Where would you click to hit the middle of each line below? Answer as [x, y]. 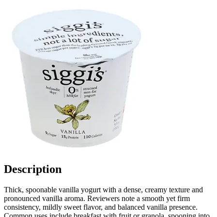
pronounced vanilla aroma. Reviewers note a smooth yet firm [97, 198]
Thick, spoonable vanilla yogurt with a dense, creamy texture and [103, 189]
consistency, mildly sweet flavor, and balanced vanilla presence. [101, 207]
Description [33, 169]
